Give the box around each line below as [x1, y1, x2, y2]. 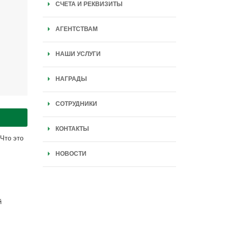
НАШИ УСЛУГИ [55, 50, 101, 58]
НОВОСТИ [55, 150, 87, 157]
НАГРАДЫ [55, 75, 87, 82]
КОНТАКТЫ [55, 125, 89, 132]
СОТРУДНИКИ [55, 100, 97, 107]
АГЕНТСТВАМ [55, 25, 98, 33]
